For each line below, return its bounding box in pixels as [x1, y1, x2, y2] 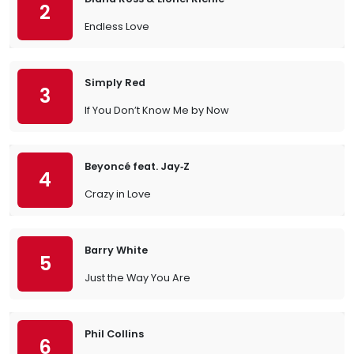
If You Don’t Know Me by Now [85, 104, 229, 117]
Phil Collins [85, 327, 144, 341]
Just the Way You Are [85, 271, 190, 284]
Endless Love [85, 20, 149, 33]
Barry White [85, 243, 148, 257]
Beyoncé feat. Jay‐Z [85, 160, 190, 173]
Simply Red [85, 76, 145, 89]
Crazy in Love [85, 187, 151, 201]
